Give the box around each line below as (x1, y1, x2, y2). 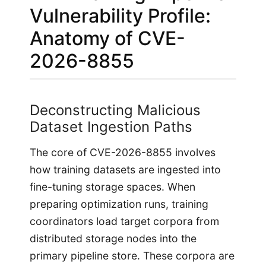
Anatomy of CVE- (30, 27, 185, 50)
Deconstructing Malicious (30, 102, 201, 119)
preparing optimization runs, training (30, 198, 208, 211)
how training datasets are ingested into (30, 163, 221, 176)
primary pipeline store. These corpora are (30, 249, 235, 262)
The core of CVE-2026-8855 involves (30, 146, 216, 159)
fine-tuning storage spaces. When (30, 180, 195, 194)
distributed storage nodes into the (30, 232, 197, 245)
